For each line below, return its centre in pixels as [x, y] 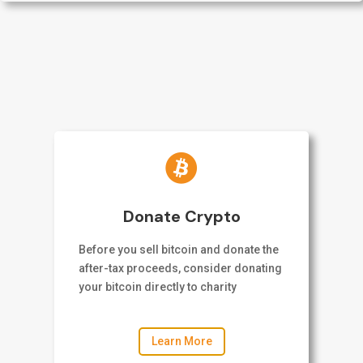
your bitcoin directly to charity [158, 287]
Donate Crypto [181, 217]
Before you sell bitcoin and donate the [179, 250]
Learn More [181, 342]
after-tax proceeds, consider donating [181, 269]
